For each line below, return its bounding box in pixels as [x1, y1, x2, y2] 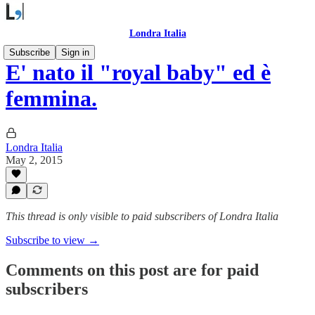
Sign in [61, 47, 89, 58]
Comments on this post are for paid [6, 260, 259, 279]
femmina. [6, 86, 97, 112]
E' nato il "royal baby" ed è [6, 60, 271, 86]
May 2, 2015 [6, 153, 63, 166]
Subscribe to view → [6, 234, 99, 246]
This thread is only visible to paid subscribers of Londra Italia [6, 210, 278, 222]
